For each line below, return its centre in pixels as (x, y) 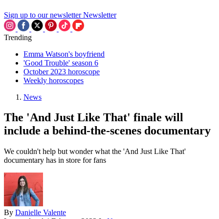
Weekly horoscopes (54, 80)
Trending (18, 37)
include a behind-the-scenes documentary (107, 131)
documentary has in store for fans (55, 160)
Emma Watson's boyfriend (64, 54)
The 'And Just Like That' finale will (94, 118)
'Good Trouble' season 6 (61, 63)
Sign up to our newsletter (43, 15)
